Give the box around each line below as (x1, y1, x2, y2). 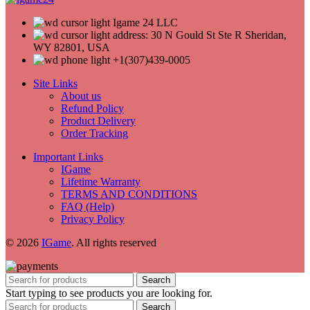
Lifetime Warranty (61, 176, 140, 188)
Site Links (33, 77, 77, 90)
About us (61, 90, 101, 102)
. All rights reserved (71, 237, 156, 249)
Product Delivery (61, 115, 136, 127)
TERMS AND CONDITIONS (61, 188, 197, 201)
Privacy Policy (61, 213, 125, 226)
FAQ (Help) (61, 201, 114, 213)
